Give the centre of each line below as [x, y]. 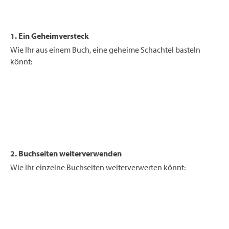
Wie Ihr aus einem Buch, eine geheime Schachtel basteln [105, 50]
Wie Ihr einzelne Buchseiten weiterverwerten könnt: [98, 167]
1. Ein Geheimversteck [50, 36]
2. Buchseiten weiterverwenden [66, 154]
